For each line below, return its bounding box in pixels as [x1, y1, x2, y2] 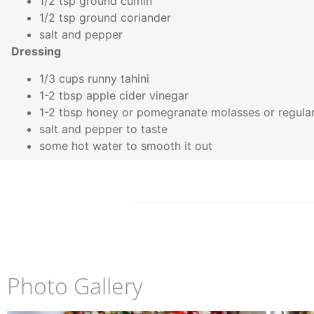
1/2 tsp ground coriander [39, 11, 175, 25]
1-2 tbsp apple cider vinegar [39, 88, 192, 102]
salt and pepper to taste [39, 121, 171, 136]
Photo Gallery [7, 270, 143, 301]
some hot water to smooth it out [39, 138, 216, 153]
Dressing [11, 44, 64, 59]
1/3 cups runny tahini [39, 71, 153, 86]
